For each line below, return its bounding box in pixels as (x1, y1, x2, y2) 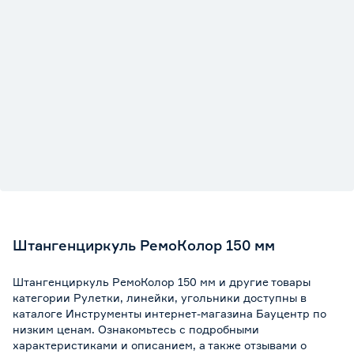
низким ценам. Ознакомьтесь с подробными (13, 322, 259, 336)
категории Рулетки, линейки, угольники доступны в (13, 291, 307, 304)
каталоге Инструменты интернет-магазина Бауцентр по (13, 307, 326, 320)
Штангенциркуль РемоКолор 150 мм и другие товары (13, 275, 311, 288)
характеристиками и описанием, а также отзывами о (13, 338, 307, 352)
